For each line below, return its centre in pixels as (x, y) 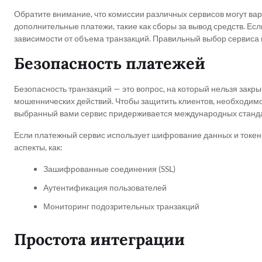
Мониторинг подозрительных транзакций (121, 206)
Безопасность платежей (110, 63)
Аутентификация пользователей (105, 187)
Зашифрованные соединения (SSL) (109, 168)
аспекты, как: (38, 147)
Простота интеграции (99, 239)
